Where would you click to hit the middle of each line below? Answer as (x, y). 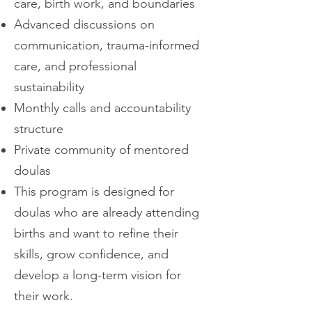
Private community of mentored (101, 150)
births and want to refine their (96, 234)
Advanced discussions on (84, 25)
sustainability (49, 87)
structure (39, 129)
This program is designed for (94, 192)
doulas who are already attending (107, 213)
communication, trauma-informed (107, 46)
